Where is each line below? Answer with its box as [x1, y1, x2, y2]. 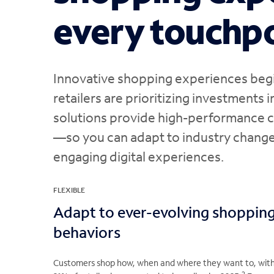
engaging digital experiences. [53, 148, 224, 166]
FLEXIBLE [53, 185, 85, 195]
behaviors [53, 223, 120, 242]
